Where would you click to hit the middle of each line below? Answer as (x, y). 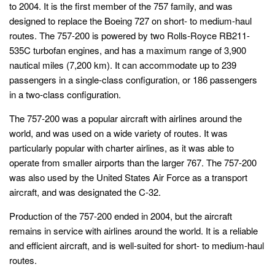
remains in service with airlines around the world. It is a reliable (134, 231)
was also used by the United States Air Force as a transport (128, 177)
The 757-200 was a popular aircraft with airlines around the (126, 118)
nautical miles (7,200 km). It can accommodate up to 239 (123, 65)
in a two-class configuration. (65, 95)
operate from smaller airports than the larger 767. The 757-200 (133, 163)
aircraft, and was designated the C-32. (85, 192)
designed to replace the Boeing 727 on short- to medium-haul (130, 21)
